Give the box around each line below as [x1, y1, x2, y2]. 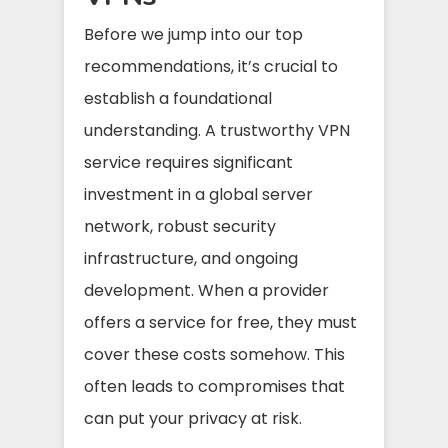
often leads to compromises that [84, 374, 345, 398]
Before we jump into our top [84, 22, 303, 46]
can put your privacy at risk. [84, 406, 302, 430]
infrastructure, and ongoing [84, 246, 298, 270]
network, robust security [84, 214, 276, 238]
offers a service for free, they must [84, 310, 357, 334]
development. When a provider [84, 278, 329, 302]
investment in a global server [84, 182, 313, 206]
